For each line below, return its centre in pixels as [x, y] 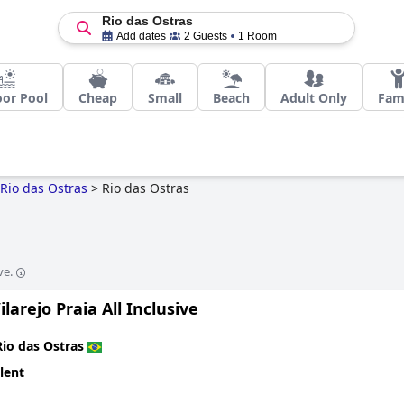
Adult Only [314, 98]
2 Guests [205, 36]
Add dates [141, 36]
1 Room [257, 36]
